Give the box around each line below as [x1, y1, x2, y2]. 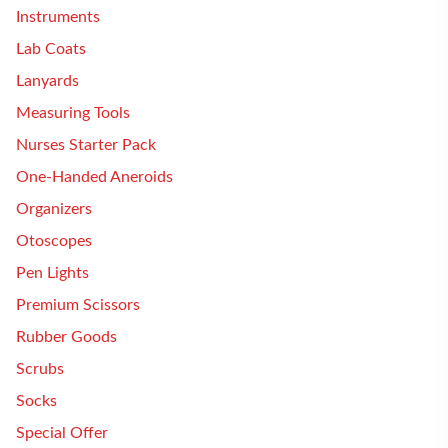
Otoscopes [16, 233, 92, 249]
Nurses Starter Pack [16, 137, 156, 153]
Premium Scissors [16, 297, 140, 313]
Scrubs [16, 361, 64, 377]
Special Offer [16, 425, 108, 441]
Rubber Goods [16, 329, 117, 345]
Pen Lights [16, 265, 89, 281]
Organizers [16, 201, 92, 217]
